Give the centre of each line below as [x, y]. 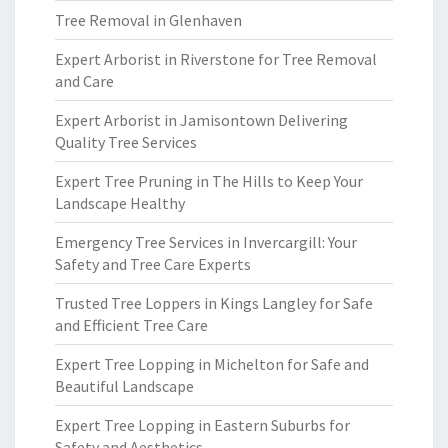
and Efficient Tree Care [131, 325]
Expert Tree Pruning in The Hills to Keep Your [209, 181]
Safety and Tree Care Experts [153, 264]
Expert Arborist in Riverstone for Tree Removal [216, 59]
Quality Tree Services [126, 142]
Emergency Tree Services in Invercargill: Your [206, 242]
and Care [84, 81]
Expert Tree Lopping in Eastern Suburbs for [202, 425]
